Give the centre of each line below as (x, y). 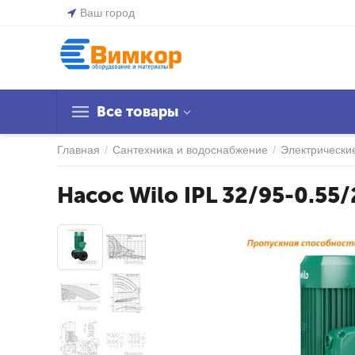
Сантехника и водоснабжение (190, 150)
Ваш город (107, 13)
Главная (78, 150)
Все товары (137, 112)
